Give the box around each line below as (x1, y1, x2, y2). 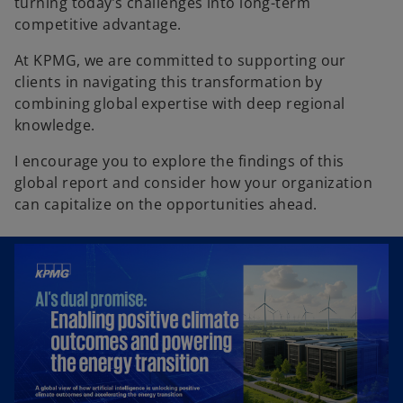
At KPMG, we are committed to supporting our (14, 50, 346, 70)
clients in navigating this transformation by (14, 72, 323, 92)
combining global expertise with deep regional (14, 94, 345, 113)
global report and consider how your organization (14, 173, 373, 193)
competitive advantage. (14, 14, 182, 34)
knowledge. (14, 115, 95, 135)
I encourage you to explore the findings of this (14, 151, 345, 171)
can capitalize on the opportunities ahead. (14, 194, 318, 214)
